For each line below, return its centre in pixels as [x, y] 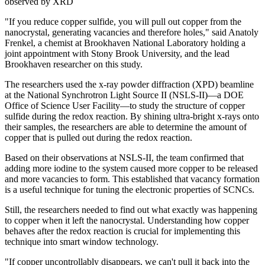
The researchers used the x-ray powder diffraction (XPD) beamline [129, 84]
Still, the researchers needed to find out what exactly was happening [131, 209]
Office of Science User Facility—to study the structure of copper [125, 105]
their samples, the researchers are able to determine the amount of [126, 127]
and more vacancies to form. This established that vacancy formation [132, 179]
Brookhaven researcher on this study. [74, 64]
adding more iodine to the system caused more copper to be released [131, 168]
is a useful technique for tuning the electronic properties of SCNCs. [130, 189]
